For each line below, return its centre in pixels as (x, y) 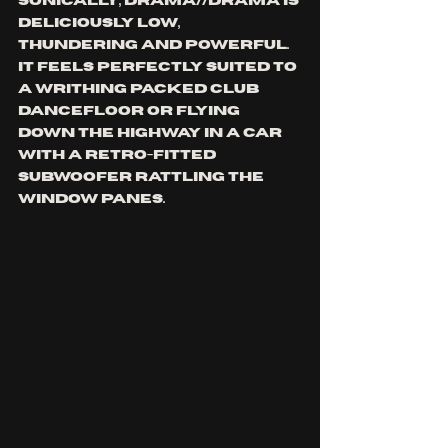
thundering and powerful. (155, 45)
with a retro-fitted (118, 155)
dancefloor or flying (130, 111)
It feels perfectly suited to (159, 67)
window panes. (93, 199)
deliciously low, (100, 23)
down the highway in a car (151, 133)
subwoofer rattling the (142, 177)
